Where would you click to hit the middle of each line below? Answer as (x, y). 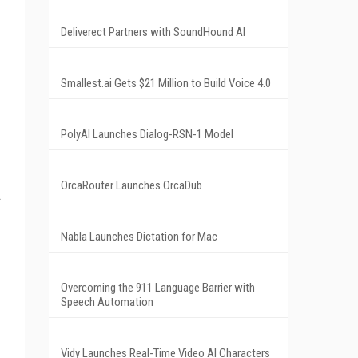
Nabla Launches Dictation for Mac (139, 236)
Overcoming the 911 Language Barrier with (158, 287)
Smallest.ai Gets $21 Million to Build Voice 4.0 (166, 83)
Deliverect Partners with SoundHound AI (153, 32)
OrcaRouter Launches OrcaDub (131, 185)
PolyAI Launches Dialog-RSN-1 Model (147, 134)
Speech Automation (107, 302)
